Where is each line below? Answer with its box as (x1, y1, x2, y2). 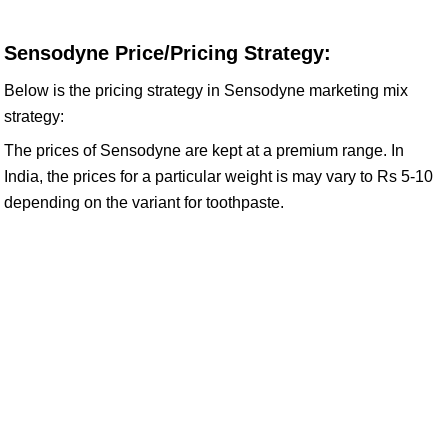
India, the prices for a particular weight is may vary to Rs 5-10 (4, 168, 433, 185)
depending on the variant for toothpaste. (4, 194, 284, 211)
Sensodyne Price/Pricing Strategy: (4, 42, 331, 64)
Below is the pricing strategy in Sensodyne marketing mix (4, 82, 408, 99)
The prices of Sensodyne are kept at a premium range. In (4, 142, 404, 159)
